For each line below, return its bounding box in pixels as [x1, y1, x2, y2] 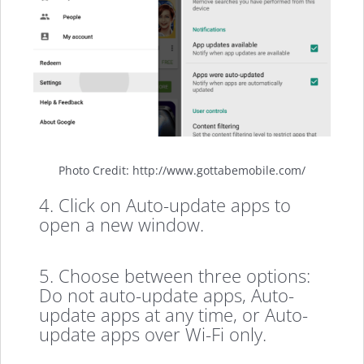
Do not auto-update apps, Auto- [39, 282, 295, 307]
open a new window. [39, 212, 205, 237]
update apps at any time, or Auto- [39, 301, 309, 327]
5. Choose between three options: [39, 262, 311, 288]
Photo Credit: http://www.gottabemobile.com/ [58, 162, 305, 178]
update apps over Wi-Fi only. [39, 321, 267, 346]
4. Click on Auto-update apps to [39, 193, 292, 218]
